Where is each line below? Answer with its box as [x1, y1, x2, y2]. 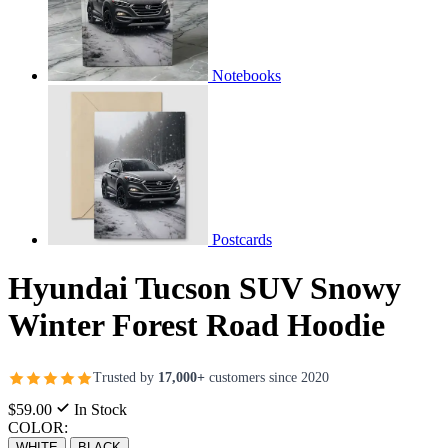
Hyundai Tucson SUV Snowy [8, 270, 401, 307]
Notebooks [212, 66, 281, 84]
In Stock [70, 400, 127, 418]
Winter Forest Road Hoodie [8, 307, 385, 344]
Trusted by [93, 370, 158, 386]
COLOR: [8, 418, 68, 436]
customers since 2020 [205, 370, 329, 386]
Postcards [212, 230, 272, 248]
